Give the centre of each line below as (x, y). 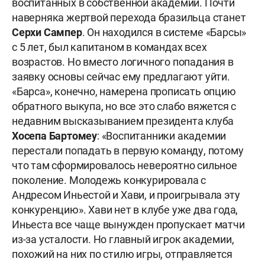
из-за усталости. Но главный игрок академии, (123, 240)
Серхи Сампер (47, 33)
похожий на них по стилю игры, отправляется (122, 254)
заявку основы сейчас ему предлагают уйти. (121, 77)
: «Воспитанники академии (162, 136)
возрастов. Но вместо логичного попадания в (123, 62)
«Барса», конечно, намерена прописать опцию (124, 92)
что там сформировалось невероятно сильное (125, 166)
